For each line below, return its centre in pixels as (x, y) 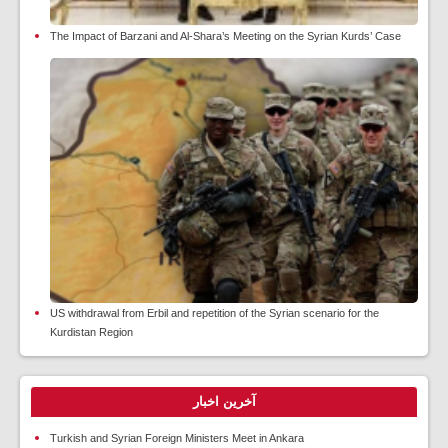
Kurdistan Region (91, 331)
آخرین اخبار (224, 401)
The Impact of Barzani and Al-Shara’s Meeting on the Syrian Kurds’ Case (225, 35)
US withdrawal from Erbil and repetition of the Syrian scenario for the (214, 312)
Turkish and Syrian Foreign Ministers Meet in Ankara (177, 437)
